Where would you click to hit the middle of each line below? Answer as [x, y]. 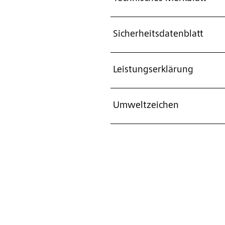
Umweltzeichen [146, 106]
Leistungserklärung [153, 70]
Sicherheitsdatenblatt [158, 34]
